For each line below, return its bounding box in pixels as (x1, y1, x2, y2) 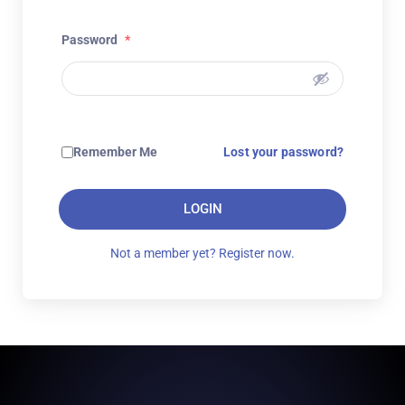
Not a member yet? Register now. (110, 246, 295, 260)
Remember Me (73, 145, 157, 159)
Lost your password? (223, 145, 344, 159)
